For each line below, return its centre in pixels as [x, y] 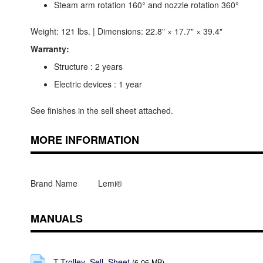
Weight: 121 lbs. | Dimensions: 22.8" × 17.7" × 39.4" [127, 31]
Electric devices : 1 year [98, 84]
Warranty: [50, 49]
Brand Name [54, 183]
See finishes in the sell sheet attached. [102, 111]
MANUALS [57, 219]
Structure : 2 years [88, 67]
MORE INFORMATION [85, 140]
